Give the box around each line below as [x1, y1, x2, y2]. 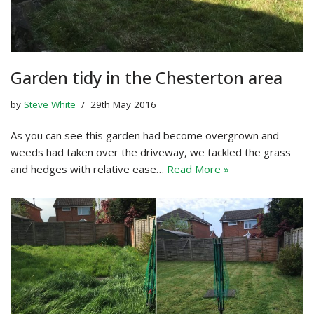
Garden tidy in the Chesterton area [11, 65, 282, 89]
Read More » [167, 161, 229, 176]
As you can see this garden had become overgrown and [11, 128, 279, 142]
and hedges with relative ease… [11, 161, 167, 176]
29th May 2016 [90, 97, 156, 111]
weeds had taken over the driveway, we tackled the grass [11, 144, 291, 159]
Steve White [24, 97, 76, 111]
